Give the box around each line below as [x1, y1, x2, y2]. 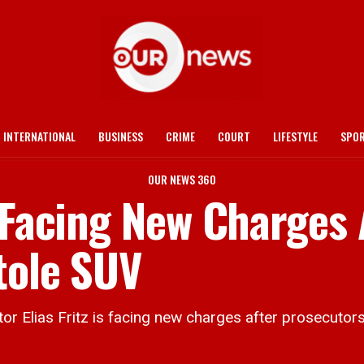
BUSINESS [98, 128, 143, 145]
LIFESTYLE [273, 128, 318, 145]
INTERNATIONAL [3, 128, 76, 145]
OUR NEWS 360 [148, 171, 216, 188]
